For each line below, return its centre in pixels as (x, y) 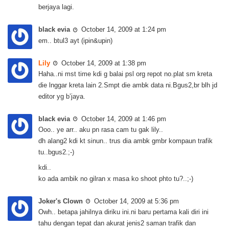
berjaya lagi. (56, 7)
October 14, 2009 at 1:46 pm (124, 119)
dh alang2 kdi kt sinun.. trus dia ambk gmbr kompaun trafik (125, 141)
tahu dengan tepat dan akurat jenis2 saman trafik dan (117, 223)
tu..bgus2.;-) (56, 152)
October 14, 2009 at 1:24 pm (124, 30)
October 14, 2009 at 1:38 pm (104, 63)
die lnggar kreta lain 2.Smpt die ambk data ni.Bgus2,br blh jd (128, 85)
